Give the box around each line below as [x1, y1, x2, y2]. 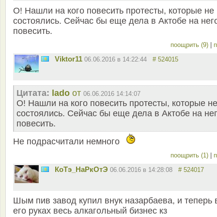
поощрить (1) [170, 152, 210, 159]
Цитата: [16, 88, 49, 98]
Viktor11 [55, 55, 82, 63]
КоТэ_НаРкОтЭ [55, 165, 108, 174]
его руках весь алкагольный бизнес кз [13, 206, 167, 216]
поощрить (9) [170, 41, 210, 49]
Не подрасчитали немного [13, 137, 122, 147]
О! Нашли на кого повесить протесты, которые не [13, 6, 214, 16]
